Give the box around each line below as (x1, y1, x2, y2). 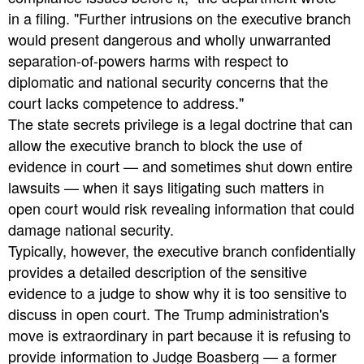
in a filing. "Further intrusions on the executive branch (8, 7, 351, 29)
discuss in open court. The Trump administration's (8, 303, 329, 325)
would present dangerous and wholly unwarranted (8, 28, 331, 50)
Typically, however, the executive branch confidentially (8, 240, 356, 262)
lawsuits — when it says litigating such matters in (8, 176, 324, 198)
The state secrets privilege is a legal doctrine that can (8, 113, 353, 135)
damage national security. (8, 219, 174, 240)
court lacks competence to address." (8, 92, 244, 114)
